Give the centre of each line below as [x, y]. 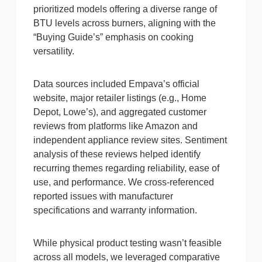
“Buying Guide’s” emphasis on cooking [113, 37]
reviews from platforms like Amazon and [116, 126]
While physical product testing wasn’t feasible [127, 243]
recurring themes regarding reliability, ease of [126, 168]
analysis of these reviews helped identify [117, 154]
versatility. [54, 51]
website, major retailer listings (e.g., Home [120, 98]
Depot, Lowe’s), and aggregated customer [120, 112]
